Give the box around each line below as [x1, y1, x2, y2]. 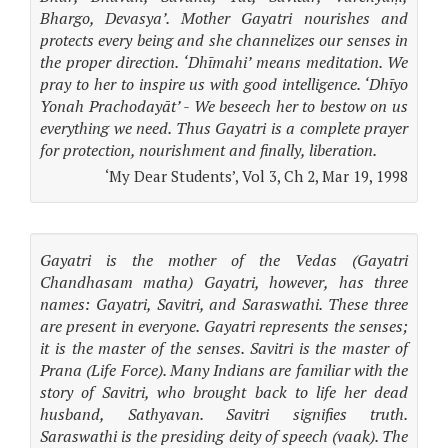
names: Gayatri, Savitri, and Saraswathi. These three [40, 293, 408, 315]
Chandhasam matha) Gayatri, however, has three [40, 271, 408, 293]
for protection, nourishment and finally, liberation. [40, 139, 377, 161]
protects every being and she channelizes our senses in [40, 29, 408, 51]
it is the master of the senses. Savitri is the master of [40, 337, 408, 359]
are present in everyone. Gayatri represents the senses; [40, 315, 408, 337]
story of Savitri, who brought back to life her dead [40, 381, 408, 403]
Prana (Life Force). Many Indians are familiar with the [40, 359, 408, 381]
